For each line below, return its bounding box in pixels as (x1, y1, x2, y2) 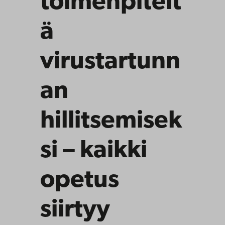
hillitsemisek (40, 108, 182, 134)
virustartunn (40, 49, 180, 74)
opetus (40, 168, 119, 193)
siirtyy (40, 197, 110, 222)
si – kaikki (40, 138, 147, 163)
